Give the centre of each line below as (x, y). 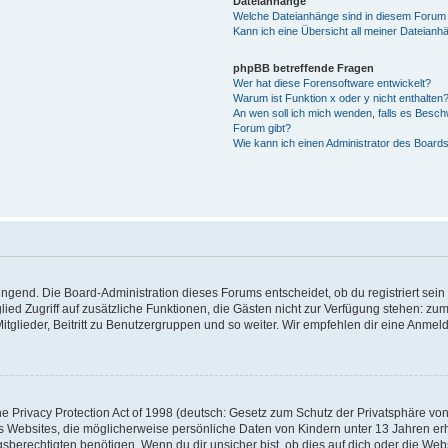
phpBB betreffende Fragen (303, 68)
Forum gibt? (261, 128)
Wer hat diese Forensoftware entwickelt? (331, 83)
